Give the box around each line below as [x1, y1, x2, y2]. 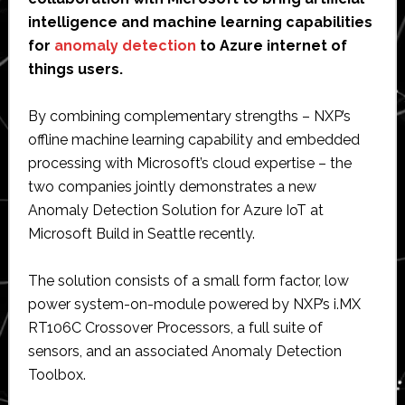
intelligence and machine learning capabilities [27, 13, 372, 31]
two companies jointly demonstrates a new [27, 177, 316, 195]
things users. [27, 60, 123, 78]
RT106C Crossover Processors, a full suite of [27, 318, 323, 336]
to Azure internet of [195, 36, 347, 54]
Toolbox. [27, 365, 86, 383]
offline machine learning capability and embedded [27, 130, 360, 148]
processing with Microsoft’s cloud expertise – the [27, 154, 352, 172]
